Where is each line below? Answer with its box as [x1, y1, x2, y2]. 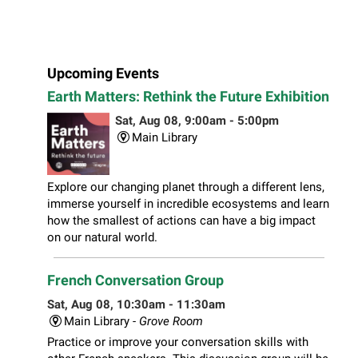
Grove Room [139, 314, 203, 329]
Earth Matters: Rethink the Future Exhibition [47, 88, 329, 105]
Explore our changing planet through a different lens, [47, 180, 324, 195]
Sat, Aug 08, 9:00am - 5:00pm [114, 113, 279, 129]
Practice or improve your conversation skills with [47, 335, 308, 350]
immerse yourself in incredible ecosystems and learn [47, 197, 329, 212]
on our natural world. [47, 230, 157, 245]
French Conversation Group [47, 272, 224, 289]
